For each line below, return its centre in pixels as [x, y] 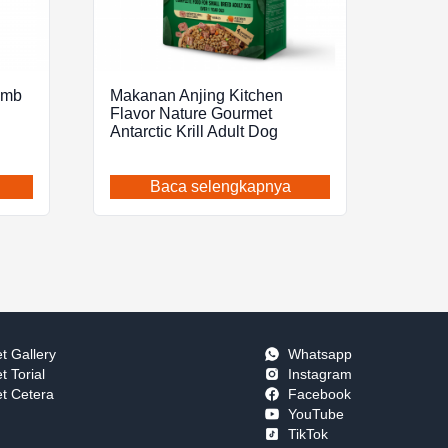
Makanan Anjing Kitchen [197, 96]
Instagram [319, 373]
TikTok [307, 433]
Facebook [319, 393]
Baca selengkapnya [220, 187]
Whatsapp [319, 353]
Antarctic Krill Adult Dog [194, 132]
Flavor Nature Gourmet [191, 114]
